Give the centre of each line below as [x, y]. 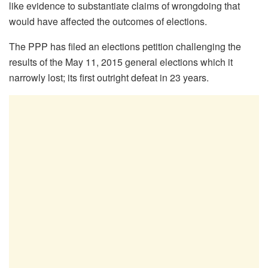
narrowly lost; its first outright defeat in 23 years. [109, 77]
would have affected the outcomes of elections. [108, 21]
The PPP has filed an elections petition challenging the [125, 46]
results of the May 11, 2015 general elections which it [121, 62]
